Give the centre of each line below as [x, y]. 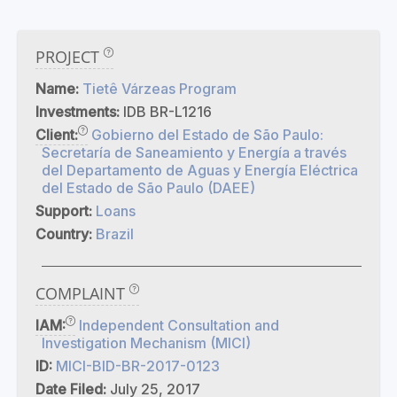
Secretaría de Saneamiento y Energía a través [194, 152]
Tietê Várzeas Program [160, 89]
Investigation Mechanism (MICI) [146, 343]
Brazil [115, 234]
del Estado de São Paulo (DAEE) [148, 188]
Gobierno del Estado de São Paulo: [207, 135]
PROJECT [70, 57]
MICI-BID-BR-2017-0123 [138, 366]
